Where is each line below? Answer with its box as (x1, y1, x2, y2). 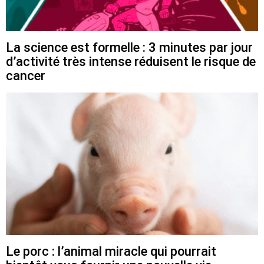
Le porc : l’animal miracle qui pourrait (6, 244, 216, 259)
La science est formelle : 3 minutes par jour (6, 40, 253, 55)
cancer (6, 68, 45, 84)
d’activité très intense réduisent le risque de (6, 54, 256, 70)
